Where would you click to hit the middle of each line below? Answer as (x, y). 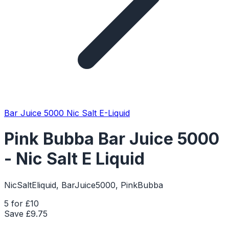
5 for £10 (21, 203)
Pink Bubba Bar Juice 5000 (112, 139)
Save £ (17, 213)
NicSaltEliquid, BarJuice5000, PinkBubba (84, 185)
